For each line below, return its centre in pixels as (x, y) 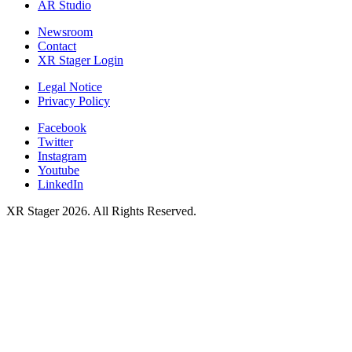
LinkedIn (60, 184)
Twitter (55, 141)
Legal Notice (70, 86)
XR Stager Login (81, 60)
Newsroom (65, 31)
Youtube (59, 170)
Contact (57, 46)
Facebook (62, 127)
